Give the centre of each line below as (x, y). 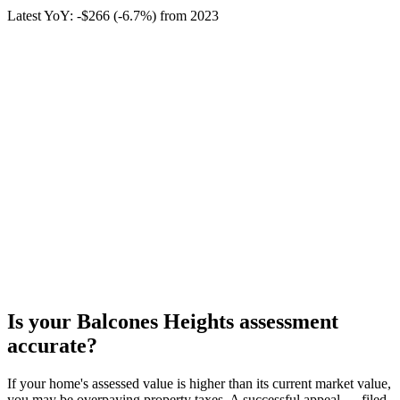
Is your (42, 322)
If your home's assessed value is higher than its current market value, (199, 384)
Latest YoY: (42, 16)
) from (171, 16)
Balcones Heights (155, 322)
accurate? (52, 346)
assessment (286, 322)
